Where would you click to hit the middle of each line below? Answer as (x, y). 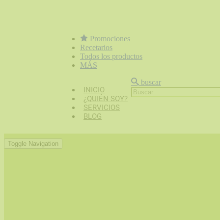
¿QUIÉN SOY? (106, 99)
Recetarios (96, 47)
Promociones (109, 39)
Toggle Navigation (33, 144)
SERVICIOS (102, 108)
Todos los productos (111, 56)
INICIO (94, 90)
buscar (150, 82)
